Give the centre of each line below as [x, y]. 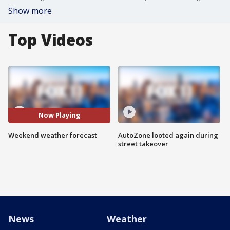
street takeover [143, 143]
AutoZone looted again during [168, 135]
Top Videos [51, 40]
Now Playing [59, 115]
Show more [30, 11]
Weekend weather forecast [53, 135]
